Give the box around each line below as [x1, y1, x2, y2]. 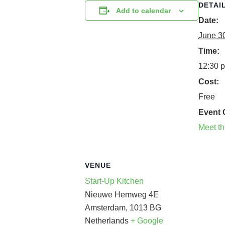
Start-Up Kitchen [85, 177, 144, 185]
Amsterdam [85, 203, 126, 212]
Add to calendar [116, 7, 171, 15]
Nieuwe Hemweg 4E [85, 190, 159, 199]
